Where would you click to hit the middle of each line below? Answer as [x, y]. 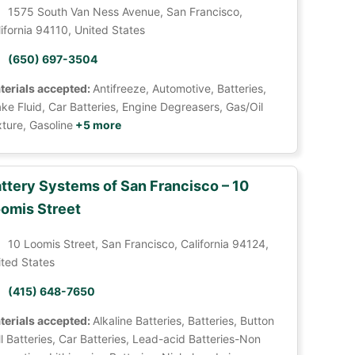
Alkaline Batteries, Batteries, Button [183, 321]
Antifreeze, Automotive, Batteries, [179, 88]
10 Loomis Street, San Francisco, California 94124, [138, 244]
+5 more [97, 125]
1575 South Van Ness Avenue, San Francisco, [125, 11]
